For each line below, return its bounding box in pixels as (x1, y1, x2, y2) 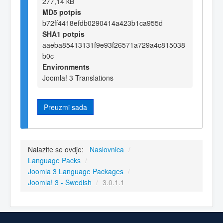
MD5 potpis (42, 6, 81, 17)
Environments (42, 61, 90, 72)
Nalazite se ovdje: (28, 144, 88, 155)
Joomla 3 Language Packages (28, 166, 123, 177)
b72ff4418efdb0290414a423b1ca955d (42, 17, 163, 28)
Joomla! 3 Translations (42, 72, 113, 83)
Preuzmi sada (44, 102, 87, 112)
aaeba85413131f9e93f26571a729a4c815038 (42, 39, 185, 50)
